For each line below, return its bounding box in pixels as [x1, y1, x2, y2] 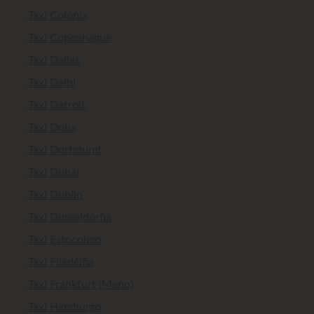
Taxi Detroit [25, 100, 86, 111]
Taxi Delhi [25, 77, 76, 89]
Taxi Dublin [25, 189, 83, 201]
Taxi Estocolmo [25, 234, 102, 246]
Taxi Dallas [25, 55, 80, 67]
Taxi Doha [25, 122, 76, 134]
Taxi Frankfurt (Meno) [25, 279, 133, 291]
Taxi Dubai [25, 167, 79, 179]
